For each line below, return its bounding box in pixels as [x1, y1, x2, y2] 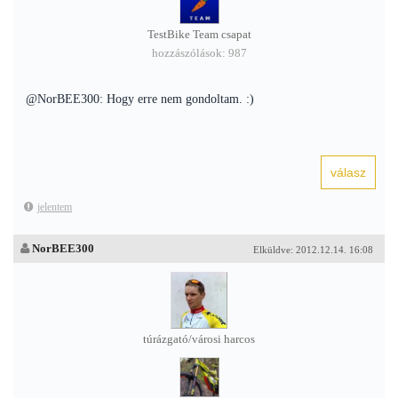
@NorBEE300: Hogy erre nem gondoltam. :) [26, 92, 254, 106]
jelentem [37, 201, 72, 213]
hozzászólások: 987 [151, 47, 247, 60]
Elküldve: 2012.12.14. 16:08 [253, 244, 373, 255]
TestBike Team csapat [147, 28, 251, 41]
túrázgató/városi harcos [143, 333, 255, 346]
